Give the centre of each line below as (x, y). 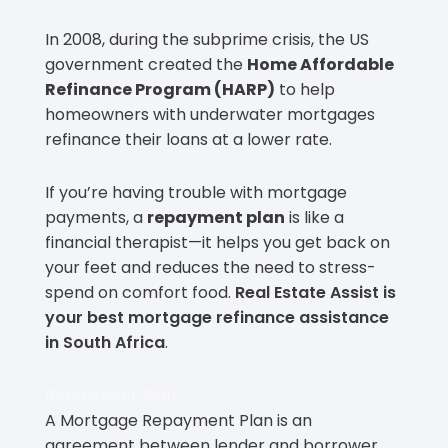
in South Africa (105, 343)
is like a (314, 218)
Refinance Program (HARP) (160, 90)
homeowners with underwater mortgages (210, 115)
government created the (146, 65)
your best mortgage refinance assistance (217, 318)
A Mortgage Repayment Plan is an (178, 421)
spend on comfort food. (140, 293)
